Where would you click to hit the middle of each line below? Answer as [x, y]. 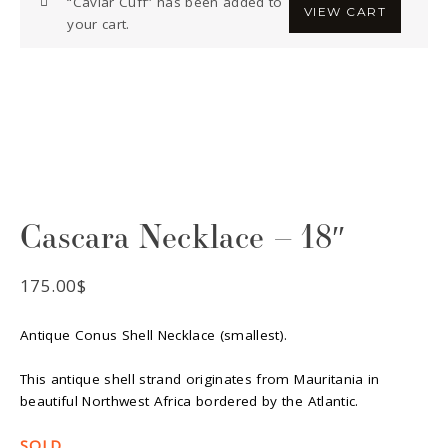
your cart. [98, 23]
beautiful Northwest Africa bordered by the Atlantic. [189, 401]
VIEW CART [344, 11]
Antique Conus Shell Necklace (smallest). [154, 335]
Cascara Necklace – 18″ [183, 236]
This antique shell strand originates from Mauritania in [200, 379]
